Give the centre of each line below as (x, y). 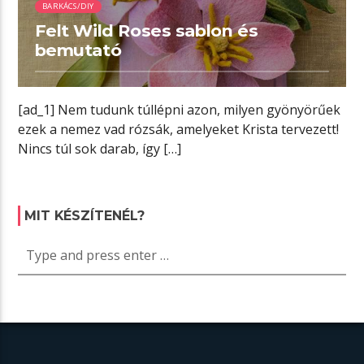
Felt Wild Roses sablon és (146, 30)
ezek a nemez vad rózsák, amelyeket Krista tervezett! (179, 130)
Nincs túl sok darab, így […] (100, 149)
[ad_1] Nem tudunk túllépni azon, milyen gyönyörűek (180, 110)
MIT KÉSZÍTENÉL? (85, 215)
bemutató (78, 50)
